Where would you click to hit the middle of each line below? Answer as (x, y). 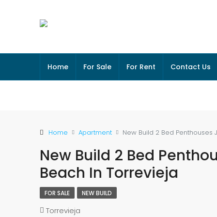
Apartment (95, 132)
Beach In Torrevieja (109, 173)
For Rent (141, 67)
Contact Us (191, 67)
